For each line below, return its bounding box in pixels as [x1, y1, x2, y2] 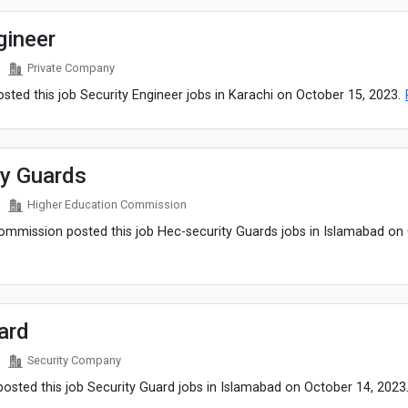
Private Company [26, 61, 115, 75]
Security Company [26, 353, 121, 367]
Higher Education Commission [26, 198, 187, 211]
